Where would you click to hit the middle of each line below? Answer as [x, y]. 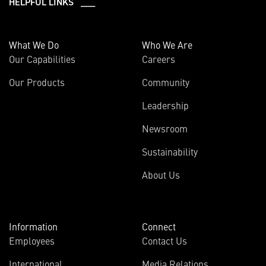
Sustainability [170, 151]
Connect [159, 226]
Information [33, 226]
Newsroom [165, 128]
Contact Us [164, 240]
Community [166, 82]
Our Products [37, 82]
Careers [159, 58]
